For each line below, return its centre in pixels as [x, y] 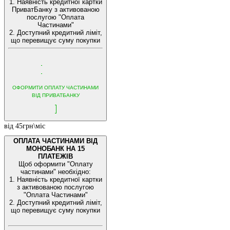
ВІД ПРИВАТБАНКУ [55, 95]
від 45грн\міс [25, 126]
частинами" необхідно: [55, 172]
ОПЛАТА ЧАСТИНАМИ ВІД [55, 141]
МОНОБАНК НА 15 [55, 149]
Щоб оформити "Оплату [55, 164]
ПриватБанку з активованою [55, 9]
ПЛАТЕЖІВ [55, 157]
